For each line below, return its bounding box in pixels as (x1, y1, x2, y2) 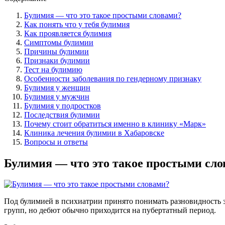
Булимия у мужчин (24, 92, 89, 101)
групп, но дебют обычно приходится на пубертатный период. (4, 206, 216, 215)
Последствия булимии (24, 110, 100, 119)
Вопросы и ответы (24, 137, 88, 146)
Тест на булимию (24, 65, 82, 74)
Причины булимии (24, 47, 89, 56)
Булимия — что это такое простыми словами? (24, 11, 181, 20)
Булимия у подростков (24, 101, 101, 110)
